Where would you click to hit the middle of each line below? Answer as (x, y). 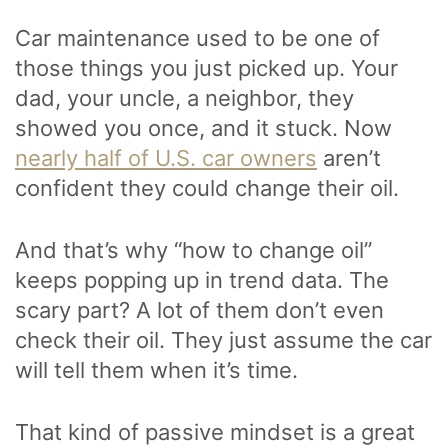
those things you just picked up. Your (206, 68)
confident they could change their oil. (210, 188)
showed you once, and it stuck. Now (203, 128)
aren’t (349, 158)
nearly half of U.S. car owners (166, 158)
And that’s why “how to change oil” (193, 250)
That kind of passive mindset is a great (215, 432)
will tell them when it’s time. (156, 370)
